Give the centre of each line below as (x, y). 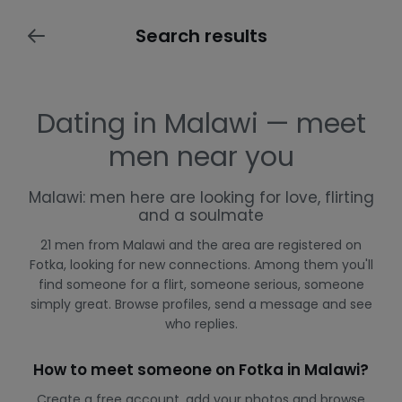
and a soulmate (201, 215)
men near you (201, 157)
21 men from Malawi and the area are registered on (201, 245)
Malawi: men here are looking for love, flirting (201, 197)
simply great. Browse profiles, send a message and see (201, 304)
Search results (201, 36)
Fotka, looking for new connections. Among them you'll (201, 265)
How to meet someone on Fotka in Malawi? (201, 370)
